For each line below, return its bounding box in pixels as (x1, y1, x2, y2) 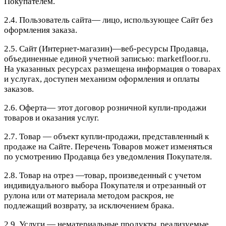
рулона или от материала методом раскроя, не (4, 191, 174, 201)
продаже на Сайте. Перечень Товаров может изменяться (4, 142, 212, 152)
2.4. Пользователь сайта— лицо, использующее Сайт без (4, 15, 213, 25)
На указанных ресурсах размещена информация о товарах (4, 64, 221, 74)
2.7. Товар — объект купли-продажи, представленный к (4, 132, 209, 142)
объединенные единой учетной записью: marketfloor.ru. (4, 54, 210, 64)
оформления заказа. (4, 25, 77, 35)
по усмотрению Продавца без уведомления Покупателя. (4, 152, 212, 162)
